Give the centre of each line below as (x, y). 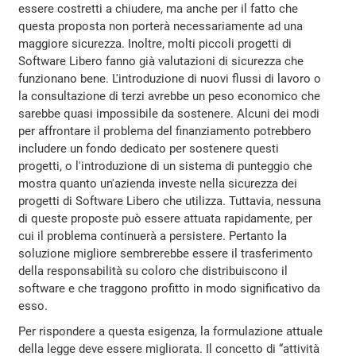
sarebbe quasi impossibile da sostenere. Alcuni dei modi (169, 113)
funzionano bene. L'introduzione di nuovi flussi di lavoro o (170, 78)
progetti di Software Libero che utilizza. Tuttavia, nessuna (170, 201)
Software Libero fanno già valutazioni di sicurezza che (161, 61)
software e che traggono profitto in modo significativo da (170, 288)
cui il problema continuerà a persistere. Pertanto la (153, 236)
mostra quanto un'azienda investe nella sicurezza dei (158, 183)
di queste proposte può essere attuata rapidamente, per (166, 218)
